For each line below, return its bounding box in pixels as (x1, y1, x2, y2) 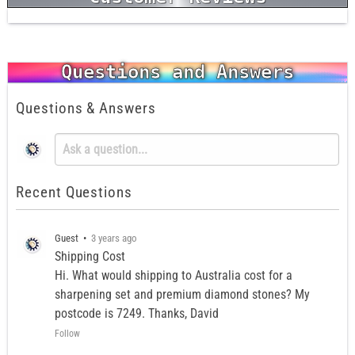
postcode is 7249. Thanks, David (54, 305, 219, 321)
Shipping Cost (54, 248, 125, 264)
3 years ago (90, 231, 137, 244)
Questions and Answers (61, 61, 294, 84)
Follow (54, 327, 80, 339)
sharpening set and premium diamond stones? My (54, 286, 310, 302)
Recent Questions (16, 182, 133, 201)
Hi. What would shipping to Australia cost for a (54, 267, 292, 283)
